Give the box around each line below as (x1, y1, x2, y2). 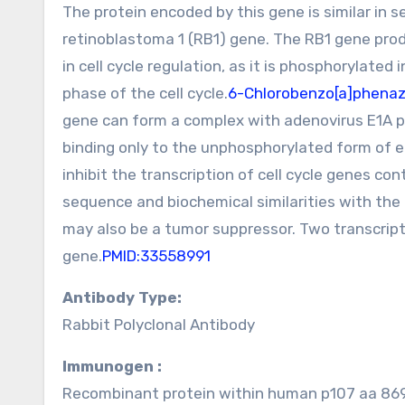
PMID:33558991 (102, 247, 211, 265)
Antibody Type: (73, 288, 182, 306)
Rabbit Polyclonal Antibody (62, 316, 255, 334)
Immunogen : (67, 357, 162, 375)
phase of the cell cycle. (62, 84, 228, 102)
